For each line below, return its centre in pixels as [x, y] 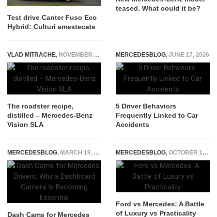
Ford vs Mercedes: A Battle [160, 204]
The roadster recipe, [40, 106]
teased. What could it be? [158, 8]
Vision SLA [25, 124]
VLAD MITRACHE [31, 55]
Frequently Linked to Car [157, 115]
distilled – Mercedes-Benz [50, 115]
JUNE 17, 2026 [189, 55]
